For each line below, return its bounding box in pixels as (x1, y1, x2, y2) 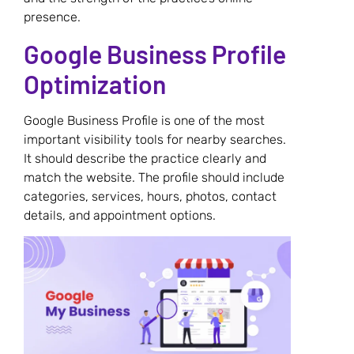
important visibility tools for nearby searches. (24, 131, 286, 147)
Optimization (24, 68, 166, 99)
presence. (24, 9, 81, 25)
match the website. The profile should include (24, 169, 284, 185)
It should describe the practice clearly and (24, 150, 266, 166)
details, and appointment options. (24, 207, 216, 223)
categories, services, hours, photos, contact (24, 188, 277, 204)
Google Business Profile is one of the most (24, 112, 265, 128)
